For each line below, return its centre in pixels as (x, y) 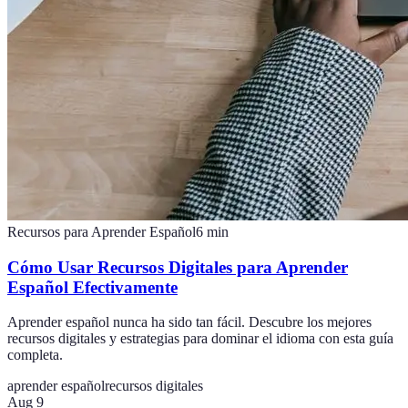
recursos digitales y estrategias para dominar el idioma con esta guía (200, 339)
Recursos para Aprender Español (102, 232)
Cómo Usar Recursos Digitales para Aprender (178, 267)
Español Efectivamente (92, 287)
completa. (35, 355)
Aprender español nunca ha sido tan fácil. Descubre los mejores (189, 322)
